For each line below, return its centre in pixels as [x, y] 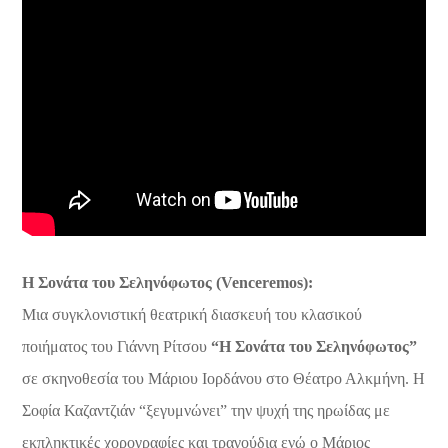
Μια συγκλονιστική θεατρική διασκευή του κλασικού [192, 314]
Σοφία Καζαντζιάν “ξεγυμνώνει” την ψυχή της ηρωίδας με [206, 410]
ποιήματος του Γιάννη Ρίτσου [117, 346]
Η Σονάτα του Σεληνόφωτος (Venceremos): [168, 282]
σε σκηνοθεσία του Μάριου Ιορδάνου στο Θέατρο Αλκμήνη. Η [224, 378]
